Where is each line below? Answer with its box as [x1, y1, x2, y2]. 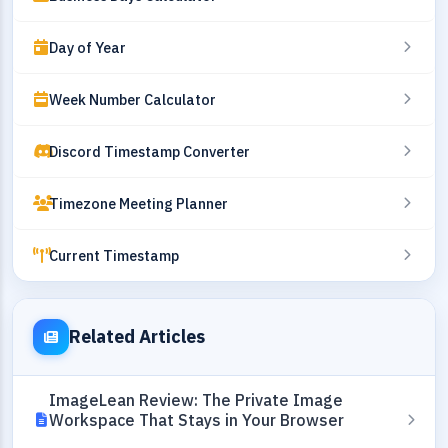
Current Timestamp [49, 245, 179, 265]
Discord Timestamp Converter [49, 141, 250, 161]
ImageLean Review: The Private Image [49, 389, 343, 410]
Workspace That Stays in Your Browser [49, 409, 344, 430]
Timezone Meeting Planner [49, 193, 228, 213]
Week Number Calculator [49, 89, 216, 109]
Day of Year [49, 37, 126, 57]
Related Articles [69, 324, 205, 348]
